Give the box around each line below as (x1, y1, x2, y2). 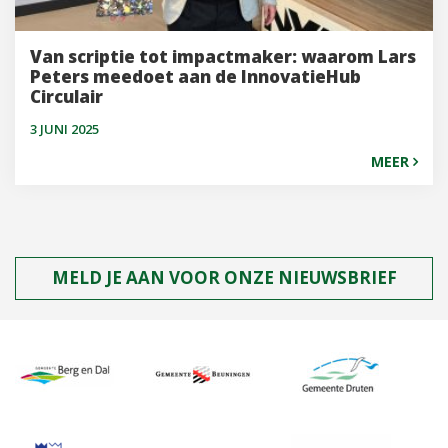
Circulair (30, 85, 103, 109)
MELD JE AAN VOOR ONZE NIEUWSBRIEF (51, 266, 397, 290)
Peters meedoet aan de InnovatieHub (30, 65, 361, 89)
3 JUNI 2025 (30, 120, 99, 139)
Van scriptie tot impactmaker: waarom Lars (30, 45, 416, 69)
